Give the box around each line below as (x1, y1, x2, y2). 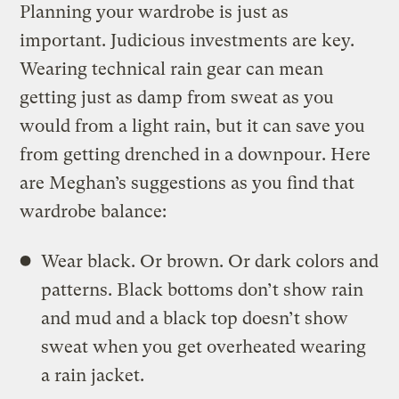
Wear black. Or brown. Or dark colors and (41, 250, 379, 272)
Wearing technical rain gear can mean (20, 58, 324, 79)
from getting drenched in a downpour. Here (20, 143, 371, 165)
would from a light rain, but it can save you (20, 115, 366, 136)
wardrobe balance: (20, 200, 167, 222)
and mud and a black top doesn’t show (41, 307, 349, 329)
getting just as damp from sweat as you (20, 86, 335, 108)
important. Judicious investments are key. (20, 29, 355, 51)
